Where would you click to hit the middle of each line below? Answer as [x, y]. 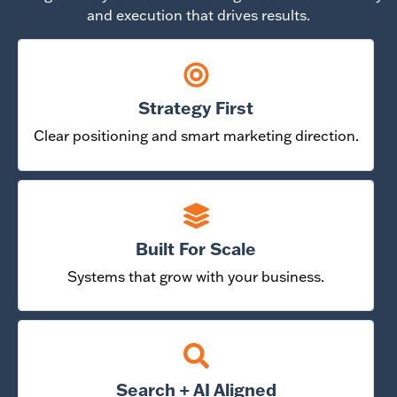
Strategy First [196, 108]
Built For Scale [196, 248]
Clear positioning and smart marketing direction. [196, 136]
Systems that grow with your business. [196, 276]
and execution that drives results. [198, 16]
